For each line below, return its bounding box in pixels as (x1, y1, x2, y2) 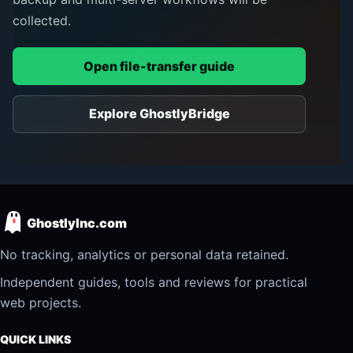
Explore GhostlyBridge (88, 106, 230, 122)
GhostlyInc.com (27, 214, 127, 231)
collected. (13, 13, 71, 29)
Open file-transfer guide (84, 58, 235, 74)
